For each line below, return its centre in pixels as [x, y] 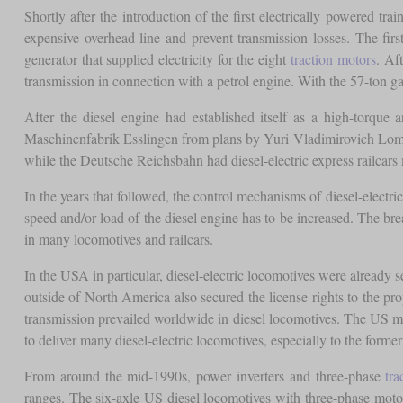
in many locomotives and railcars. [118, 238]
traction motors [333, 58]
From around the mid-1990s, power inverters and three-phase [205, 375]
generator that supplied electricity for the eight [157, 58]
